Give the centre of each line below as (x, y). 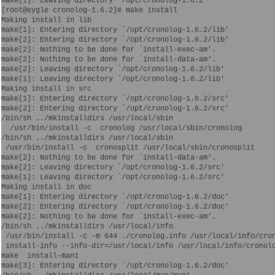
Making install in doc (46, 187)
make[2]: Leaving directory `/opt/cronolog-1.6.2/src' (113, 167)
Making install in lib (46, 20)
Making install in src (46, 89)
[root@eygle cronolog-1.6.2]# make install (89, 10)
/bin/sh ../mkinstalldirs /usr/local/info (87, 226)
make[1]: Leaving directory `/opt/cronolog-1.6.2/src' (113, 177)
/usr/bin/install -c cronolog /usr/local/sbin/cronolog (122, 128)
